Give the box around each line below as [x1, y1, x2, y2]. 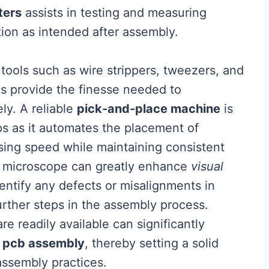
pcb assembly [2, 236, 85, 250]
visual [191, 159, 223, 174]
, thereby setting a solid [85, 236, 219, 250]
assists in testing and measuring [22, 5, 207, 20]
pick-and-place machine [77, 101, 220, 116]
